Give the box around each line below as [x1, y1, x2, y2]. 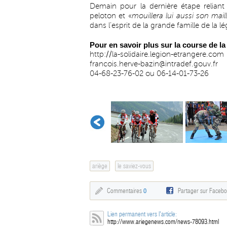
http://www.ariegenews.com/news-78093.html [107, 218, 219, 225]
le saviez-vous [118, 162, 151, 170]
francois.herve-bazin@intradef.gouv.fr [90, 60, 218, 68]
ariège [92, 162, 107, 170]
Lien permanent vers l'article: [107, 210, 177, 218]
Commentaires [107, 187, 143, 195]
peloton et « [90, 12, 132, 20]
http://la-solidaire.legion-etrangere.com [90, 50, 224, 58]
